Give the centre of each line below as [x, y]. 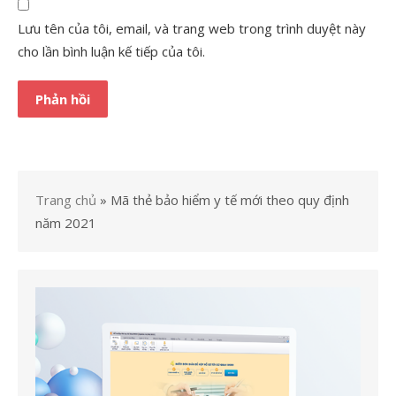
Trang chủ [66, 200]
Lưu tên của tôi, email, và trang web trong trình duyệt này [192, 29]
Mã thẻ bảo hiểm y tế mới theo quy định [230, 200]
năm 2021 [66, 223]
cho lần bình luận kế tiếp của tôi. [111, 52]
